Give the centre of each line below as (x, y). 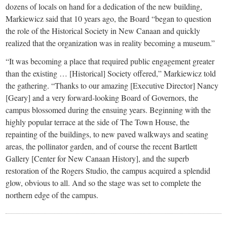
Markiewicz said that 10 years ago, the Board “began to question (109, 19)
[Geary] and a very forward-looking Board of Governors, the (102, 98)
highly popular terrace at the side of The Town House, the (98, 122)
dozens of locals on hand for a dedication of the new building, (104, 7)
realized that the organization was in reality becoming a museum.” (110, 43)
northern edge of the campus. (52, 195)
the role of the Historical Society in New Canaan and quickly (103, 31)
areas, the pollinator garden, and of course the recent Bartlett (102, 146)
